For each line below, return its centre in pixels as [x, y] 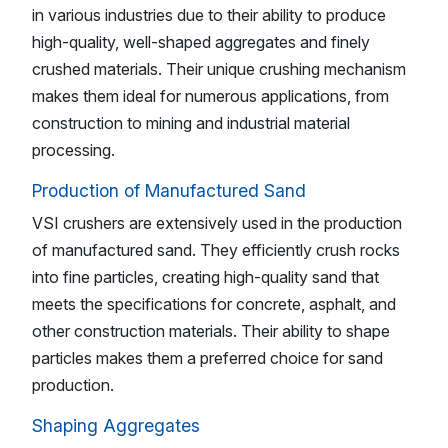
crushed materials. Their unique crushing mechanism [219, 68]
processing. [73, 149]
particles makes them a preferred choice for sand [207, 357]
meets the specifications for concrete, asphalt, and [214, 303]
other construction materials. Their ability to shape [211, 330]
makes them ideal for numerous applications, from [210, 95]
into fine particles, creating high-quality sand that [205, 276]
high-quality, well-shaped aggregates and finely [201, 41]
